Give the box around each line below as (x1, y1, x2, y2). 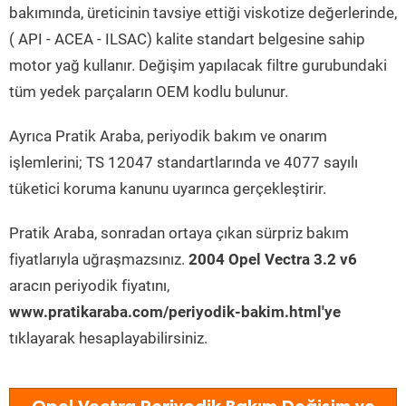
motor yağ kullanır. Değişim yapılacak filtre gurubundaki (9, 56, 387, 74)
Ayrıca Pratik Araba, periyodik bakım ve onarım (9, 127, 327, 145)
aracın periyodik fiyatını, (9, 276, 169, 295)
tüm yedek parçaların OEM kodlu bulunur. (9, 82, 288, 101)
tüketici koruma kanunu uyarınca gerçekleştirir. (9, 179, 326, 198)
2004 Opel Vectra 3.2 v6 (188, 250, 357, 268)
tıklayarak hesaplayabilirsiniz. (9, 329, 208, 347)
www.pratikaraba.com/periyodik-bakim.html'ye (9, 303, 341, 321)
